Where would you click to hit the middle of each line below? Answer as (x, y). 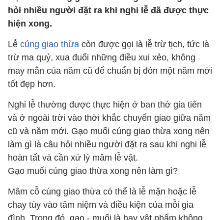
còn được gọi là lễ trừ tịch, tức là (144, 44)
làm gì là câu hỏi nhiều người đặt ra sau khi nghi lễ (107, 144)
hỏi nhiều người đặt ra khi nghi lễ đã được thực (108, 10)
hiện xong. (30, 24)
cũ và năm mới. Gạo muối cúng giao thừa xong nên (109, 131)
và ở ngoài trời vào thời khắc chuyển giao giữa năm (109, 118)
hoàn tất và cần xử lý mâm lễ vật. (73, 158)
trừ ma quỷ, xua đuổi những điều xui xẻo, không (102, 57)
